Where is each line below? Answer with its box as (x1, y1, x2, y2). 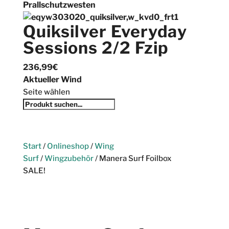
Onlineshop (47, 141, 89, 151)
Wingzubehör (44, 153, 94, 163)
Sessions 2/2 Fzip (22, 37, 168, 58)
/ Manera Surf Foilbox (93, 153, 171, 163)
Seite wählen (22, 87, 70, 97)
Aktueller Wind (22, 74, 82, 84)
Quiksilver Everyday (22, 21, 187, 41)
